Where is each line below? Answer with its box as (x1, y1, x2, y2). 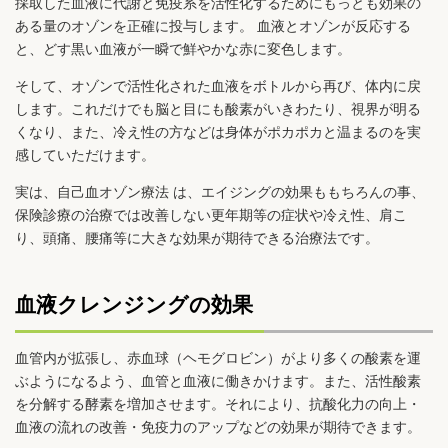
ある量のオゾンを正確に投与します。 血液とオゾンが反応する (15, 18, 411, 35)
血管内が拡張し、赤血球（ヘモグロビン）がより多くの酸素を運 (15, 349, 421, 366)
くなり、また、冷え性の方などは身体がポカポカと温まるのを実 (15, 124, 421, 141)
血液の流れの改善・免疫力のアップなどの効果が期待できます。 (15, 418, 421, 435)
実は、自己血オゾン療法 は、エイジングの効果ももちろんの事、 (15, 184, 425, 201)
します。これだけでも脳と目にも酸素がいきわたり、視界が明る (15, 101, 421, 118)
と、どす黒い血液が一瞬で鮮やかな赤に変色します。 (15, 41, 351, 58)
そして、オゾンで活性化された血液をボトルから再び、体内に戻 (15, 78, 421, 95)
